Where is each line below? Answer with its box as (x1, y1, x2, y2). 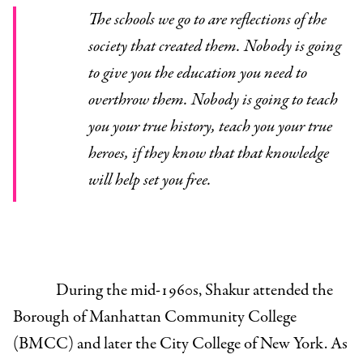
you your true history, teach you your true (88, 115, 332, 139)
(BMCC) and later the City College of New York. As (13, 332, 348, 357)
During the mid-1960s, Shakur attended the (55, 279, 333, 303)
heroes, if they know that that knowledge (88, 142, 329, 166)
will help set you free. (88, 169, 211, 193)
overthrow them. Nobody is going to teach (88, 88, 338, 113)
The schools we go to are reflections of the (88, 8, 105, 32)
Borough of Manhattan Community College (13, 305, 297, 330)
